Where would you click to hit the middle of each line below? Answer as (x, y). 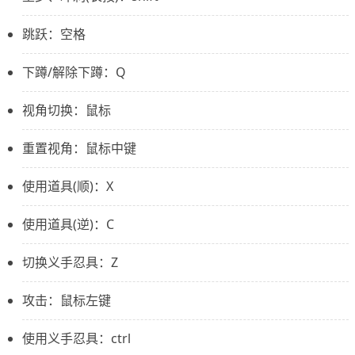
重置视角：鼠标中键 (79, 149)
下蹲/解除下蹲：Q (74, 73)
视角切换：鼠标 (67, 111)
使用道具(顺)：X (68, 187)
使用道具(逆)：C (68, 225)
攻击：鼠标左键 (67, 301)
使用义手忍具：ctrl (76, 339)
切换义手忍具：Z (70, 263)
